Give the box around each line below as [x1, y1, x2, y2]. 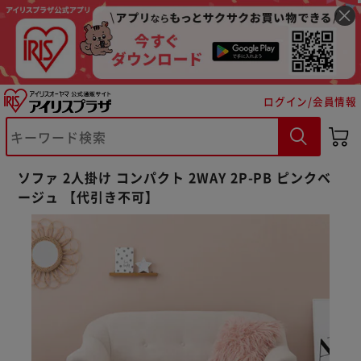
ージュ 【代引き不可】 [18, 186, 159, 206]
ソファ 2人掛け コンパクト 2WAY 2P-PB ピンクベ [18, 167, 332, 187]
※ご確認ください [38, 167, 162, 189]
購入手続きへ [215, 211, 288, 227]
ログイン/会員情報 [263, 93, 357, 109]
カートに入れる [67, 211, 151, 227]
